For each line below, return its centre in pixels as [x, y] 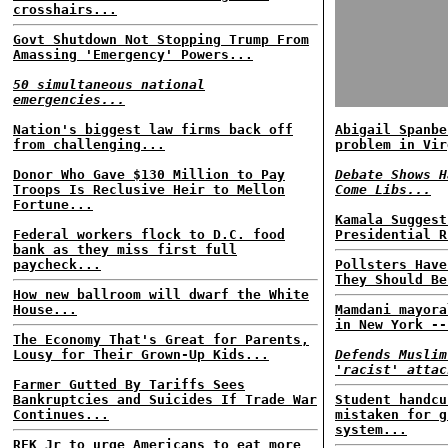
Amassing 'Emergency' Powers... [133, 54]
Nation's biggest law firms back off [153, 129]
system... [371, 429]
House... [45, 309]
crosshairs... [65, 9]
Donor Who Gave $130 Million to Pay [149, 174]
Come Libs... [383, 189]
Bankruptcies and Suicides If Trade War [165, 399]
